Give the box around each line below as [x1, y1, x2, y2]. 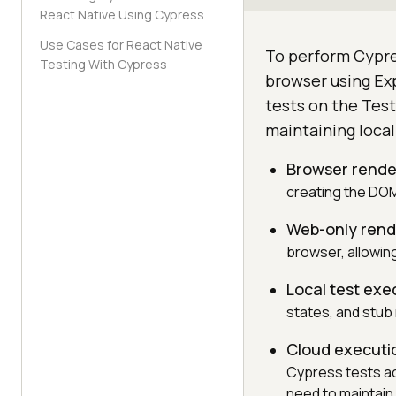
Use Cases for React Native [40, 36, 202, 53]
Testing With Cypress [40, 56, 167, 72]
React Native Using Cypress [40, 6, 204, 23]
